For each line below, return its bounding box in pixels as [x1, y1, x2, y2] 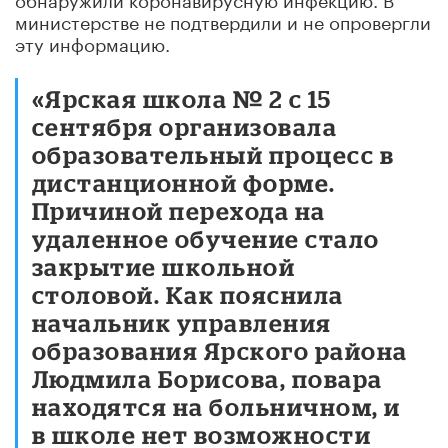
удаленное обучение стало [32, 224, 380, 252]
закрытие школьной [32, 252, 296, 280]
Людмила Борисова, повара [32, 364, 383, 392]
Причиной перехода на [32, 196, 326, 224]
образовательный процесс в [32, 140, 395, 168]
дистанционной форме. [32, 168, 336, 196]
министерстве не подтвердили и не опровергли [15, 5, 431, 34]
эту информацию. [15, 27, 170, 56]
